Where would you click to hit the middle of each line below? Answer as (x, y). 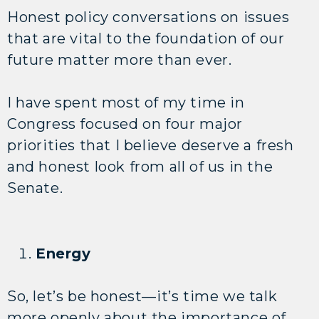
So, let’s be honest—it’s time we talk (142, 296)
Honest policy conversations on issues (148, 17)
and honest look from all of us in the (140, 166)
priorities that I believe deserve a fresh (151, 145)
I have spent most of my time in (126, 102)
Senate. (35, 188)
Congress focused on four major (125, 124)
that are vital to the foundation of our (146, 38)
